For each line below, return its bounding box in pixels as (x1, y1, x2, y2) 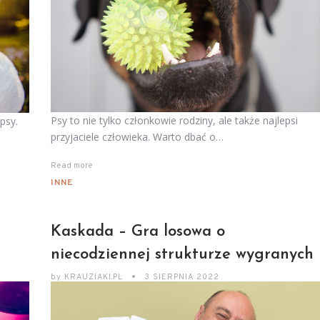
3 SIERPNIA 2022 (144, 271, 220, 282)
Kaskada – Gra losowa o (51, 223, 226, 240)
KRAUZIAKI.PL (61, 271, 126, 282)
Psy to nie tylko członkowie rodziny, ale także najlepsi (51, 114, 299, 128)
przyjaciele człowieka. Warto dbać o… (51, 130, 224, 144)
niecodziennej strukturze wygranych (51, 246, 314, 263)
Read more (51, 161, 94, 171)
